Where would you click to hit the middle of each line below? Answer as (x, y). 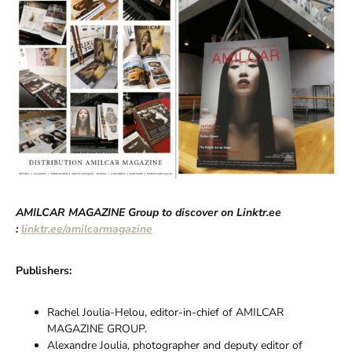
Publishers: (44, 270)
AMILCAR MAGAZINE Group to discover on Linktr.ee (148, 212)
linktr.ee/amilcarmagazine (87, 229)
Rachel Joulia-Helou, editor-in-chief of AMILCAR (165, 312)
